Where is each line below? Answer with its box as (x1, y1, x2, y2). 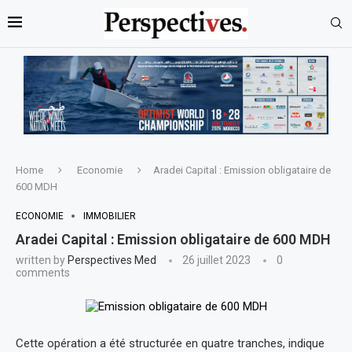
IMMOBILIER (83, 210, 136, 222)
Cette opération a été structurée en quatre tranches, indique (16, 335, 324, 350)
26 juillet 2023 (182, 253, 251, 266)
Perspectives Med (68, 253, 156, 266)
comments (16, 266, 70, 279)
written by (16, 253, 68, 266)
